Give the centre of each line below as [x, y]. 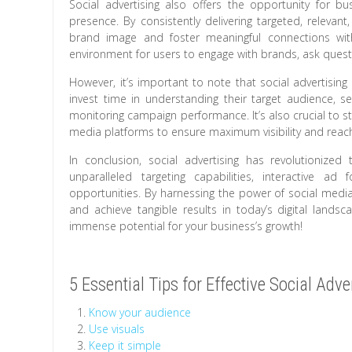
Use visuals [117, 329]
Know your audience [140, 313]
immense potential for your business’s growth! [186, 226]
